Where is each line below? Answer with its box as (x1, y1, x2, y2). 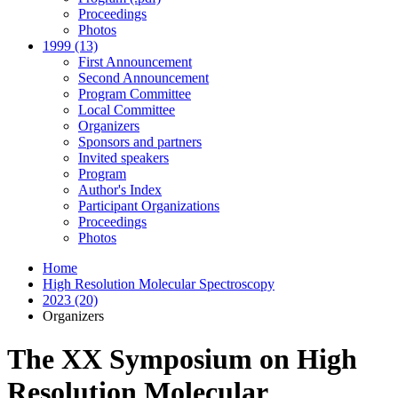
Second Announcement (78, 70, 209, 85)
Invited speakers (78, 150, 169, 165)
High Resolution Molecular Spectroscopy (43, 276, 275, 291)
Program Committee (78, 86, 191, 101)
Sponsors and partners (78, 134, 202, 149)
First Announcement (78, 54, 192, 69)
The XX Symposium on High (7, 343, 357, 376)
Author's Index (78, 182, 162, 197)
